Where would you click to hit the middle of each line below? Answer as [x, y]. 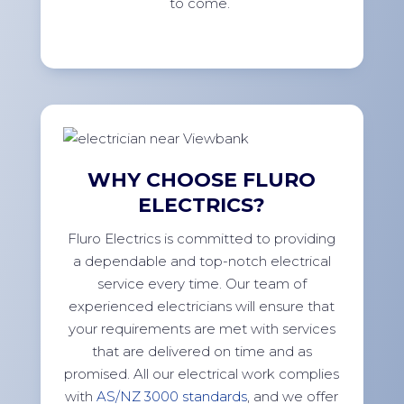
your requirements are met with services [202, 329]
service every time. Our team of [202, 284]
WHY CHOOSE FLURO [202, 180]
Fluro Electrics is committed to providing [202, 239]
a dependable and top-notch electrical [202, 262]
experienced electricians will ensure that [202, 307]
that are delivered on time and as [202, 352]
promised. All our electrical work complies [202, 374]
